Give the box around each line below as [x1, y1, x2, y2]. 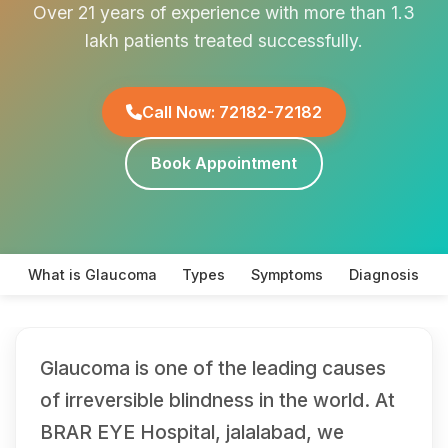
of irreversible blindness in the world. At [40, 388, 395, 413]
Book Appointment [151, 153, 297, 174]
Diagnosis [348, 266, 419, 284]
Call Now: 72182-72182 [142, 101, 322, 122]
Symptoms [250, 266, 323, 284]
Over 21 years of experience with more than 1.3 [33, 2, 415, 23]
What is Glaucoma [27, 266, 157, 284]
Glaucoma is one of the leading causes [40, 356, 386, 381]
